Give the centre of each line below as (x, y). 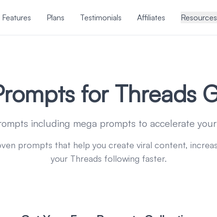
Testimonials (101, 17)
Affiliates (151, 17)
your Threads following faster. (108, 158)
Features (16, 17)
